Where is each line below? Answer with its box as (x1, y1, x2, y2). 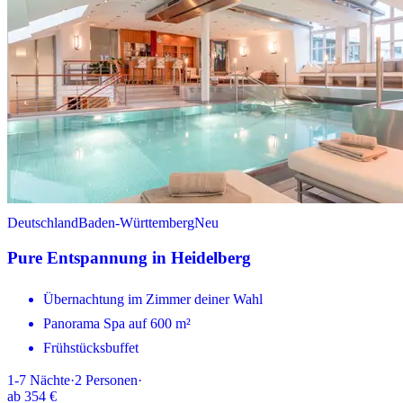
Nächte (30, 372, 70, 388)
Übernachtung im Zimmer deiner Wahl (43, 291, 263, 307)
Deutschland (7, 215, 78, 231)
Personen (85, 372, 138, 388)
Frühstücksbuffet (43, 339, 139, 355)
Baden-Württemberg (78, 215, 194, 231)
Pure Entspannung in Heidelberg (7, 247, 251, 267)
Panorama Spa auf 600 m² (43, 315, 191, 331)
